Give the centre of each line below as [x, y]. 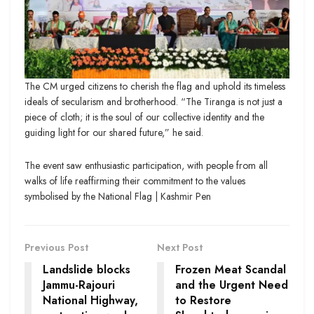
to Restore [203, 300]
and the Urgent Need [232, 285]
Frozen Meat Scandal [231, 269]
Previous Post [56, 247]
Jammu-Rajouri [79, 285]
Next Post [180, 247]
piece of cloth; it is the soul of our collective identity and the [144, 117]
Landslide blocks [87, 269]
